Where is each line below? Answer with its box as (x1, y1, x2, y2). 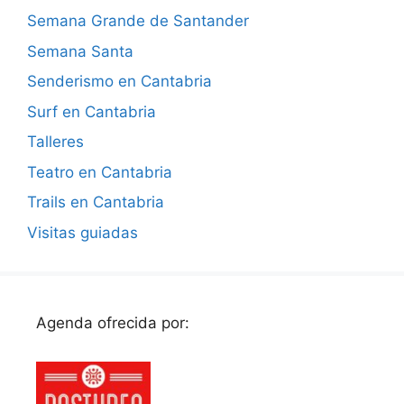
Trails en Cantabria (27, 193, 164, 211)
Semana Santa (27, 41, 133, 60)
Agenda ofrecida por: (36, 313, 189, 332)
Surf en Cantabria (27, 102, 156, 121)
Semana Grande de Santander (27, 12, 249, 30)
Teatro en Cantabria (27, 162, 172, 181)
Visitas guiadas (27, 223, 138, 242)
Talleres (27, 133, 84, 151)
